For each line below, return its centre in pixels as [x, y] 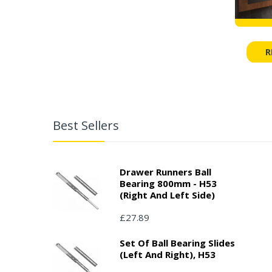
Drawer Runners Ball [165, 172]
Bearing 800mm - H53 [168, 183]
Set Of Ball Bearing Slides [177, 243]
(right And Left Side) [167, 195]
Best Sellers [86, 125]
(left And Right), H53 [168, 254]
